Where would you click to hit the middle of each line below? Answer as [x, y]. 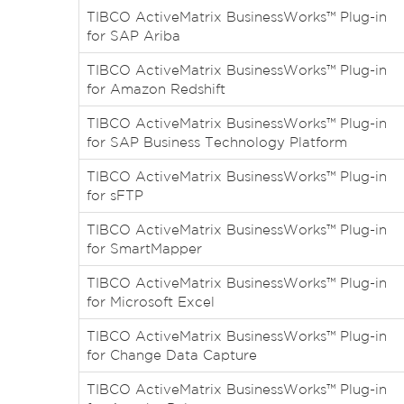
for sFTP [115, 195]
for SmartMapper [144, 248]
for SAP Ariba [133, 36]
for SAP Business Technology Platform [217, 142]
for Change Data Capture [172, 355]
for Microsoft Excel [151, 302]
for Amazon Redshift [156, 89]
